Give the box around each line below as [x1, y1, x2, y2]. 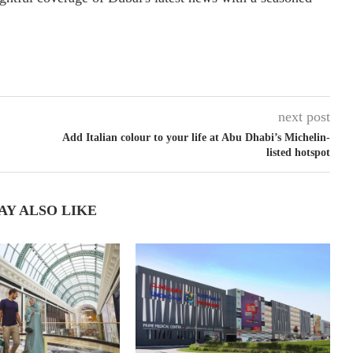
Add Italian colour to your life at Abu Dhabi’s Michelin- [61, 132, 330, 144]
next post [277, 109, 330, 125]
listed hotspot [266, 147, 330, 159]
